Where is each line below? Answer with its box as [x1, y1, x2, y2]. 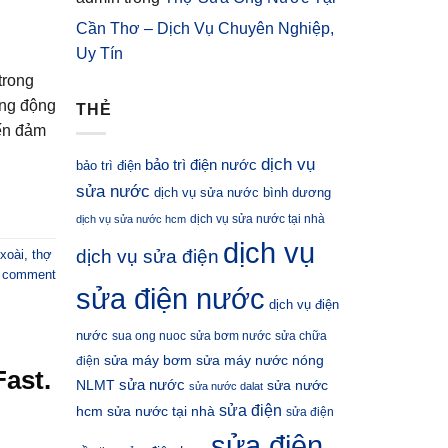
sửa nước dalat [189, 380, 263, 393]
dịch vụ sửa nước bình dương [154, 185, 331, 201]
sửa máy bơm [104, 352, 192, 369]
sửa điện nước [76, 283, 265, 316]
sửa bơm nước [190, 329, 271, 344]
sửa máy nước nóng [196, 353, 324, 369]
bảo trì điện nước [145, 156, 257, 174]
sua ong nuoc [112, 329, 186, 344]
